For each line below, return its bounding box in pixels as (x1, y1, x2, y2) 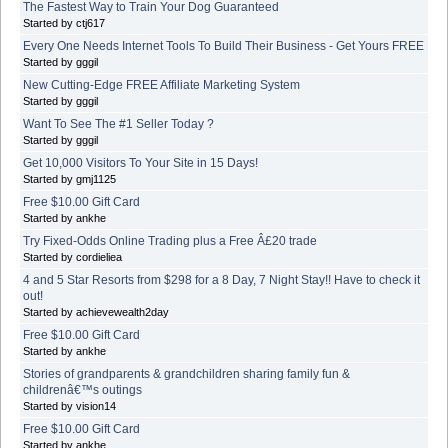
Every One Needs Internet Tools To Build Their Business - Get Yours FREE (23, 38, 424, 53)
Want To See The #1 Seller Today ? (23, 116, 214, 131)
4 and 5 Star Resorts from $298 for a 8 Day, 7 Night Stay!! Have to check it (23, 272, 420, 287)
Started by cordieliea (23, 250, 122, 263)
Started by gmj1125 (23, 172, 116, 185)
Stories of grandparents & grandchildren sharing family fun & (23, 366, 350, 381)
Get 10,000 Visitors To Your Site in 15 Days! (23, 155, 258, 170)
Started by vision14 (23, 399, 116, 412)
